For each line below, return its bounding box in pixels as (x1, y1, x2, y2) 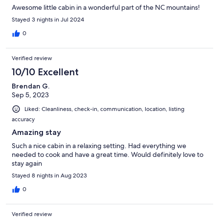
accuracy (12, 115, 35, 124)
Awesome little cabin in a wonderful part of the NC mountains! (12, 3, 200, 12)
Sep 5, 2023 (12, 90, 49, 100)
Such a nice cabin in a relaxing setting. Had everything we (12, 141, 186, 151)
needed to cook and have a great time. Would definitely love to (12, 150, 203, 159)
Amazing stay (12, 128, 61, 137)
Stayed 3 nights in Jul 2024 (12, 16, 84, 24)
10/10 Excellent (12, 66, 79, 78)
